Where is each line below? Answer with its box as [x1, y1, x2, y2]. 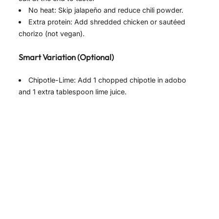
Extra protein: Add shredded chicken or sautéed [28, 17, 186, 26]
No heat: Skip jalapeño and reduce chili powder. [28, 5, 184, 14]
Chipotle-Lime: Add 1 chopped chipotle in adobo [28, 76, 187, 85]
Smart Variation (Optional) [19, 52, 114, 62]
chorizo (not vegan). [19, 29, 85, 38]
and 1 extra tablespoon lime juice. [19, 88, 127, 96]
